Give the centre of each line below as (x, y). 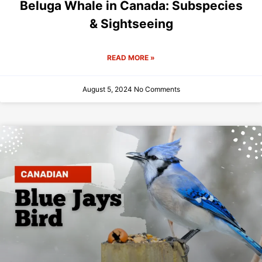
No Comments (157, 89)
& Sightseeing (131, 24)
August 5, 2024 (108, 89)
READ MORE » (131, 58)
